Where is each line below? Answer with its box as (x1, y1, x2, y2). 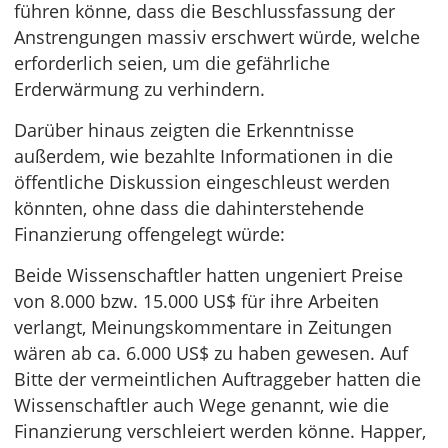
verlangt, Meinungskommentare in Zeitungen (14, 315, 392, 339)
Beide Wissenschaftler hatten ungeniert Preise (14, 263, 403, 287)
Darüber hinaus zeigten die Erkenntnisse (14, 118, 354, 142)
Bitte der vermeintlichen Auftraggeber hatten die (14, 367, 421, 391)
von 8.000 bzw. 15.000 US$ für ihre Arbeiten (14, 289, 379, 313)
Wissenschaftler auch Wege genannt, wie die (14, 393, 389, 417)
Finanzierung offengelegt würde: (14, 222, 285, 246)
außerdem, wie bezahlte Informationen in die (14, 144, 393, 168)
